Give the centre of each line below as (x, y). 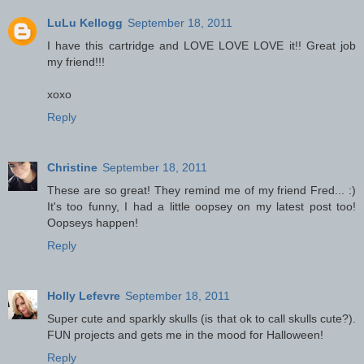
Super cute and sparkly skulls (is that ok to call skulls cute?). (201, 319)
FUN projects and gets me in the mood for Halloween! (185, 335)
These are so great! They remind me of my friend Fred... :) (201, 191)
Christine (72, 168)
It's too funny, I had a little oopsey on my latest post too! (201, 207)
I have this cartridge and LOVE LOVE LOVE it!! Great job (201, 46)
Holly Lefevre (84, 296)
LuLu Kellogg (85, 23)
